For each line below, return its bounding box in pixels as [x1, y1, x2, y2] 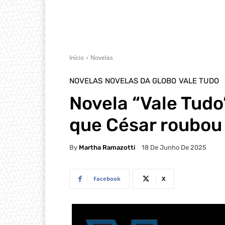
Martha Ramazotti [79, 143, 135, 151]
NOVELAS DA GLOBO [105, 76, 176, 85]
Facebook [93, 175, 121, 183]
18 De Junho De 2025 [142, 144, 206, 152]
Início [69, 53, 84, 62]
